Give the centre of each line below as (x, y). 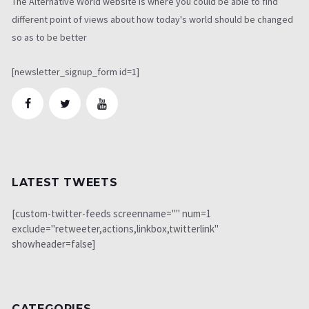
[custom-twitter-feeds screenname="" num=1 (111, 214)
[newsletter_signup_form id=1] (76, 72)
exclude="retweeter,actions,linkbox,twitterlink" (115, 229)
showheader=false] (53, 244)
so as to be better (49, 38)
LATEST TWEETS (65, 183)
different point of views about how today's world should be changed (152, 20)
